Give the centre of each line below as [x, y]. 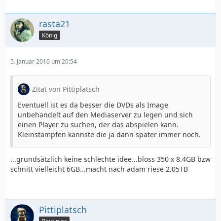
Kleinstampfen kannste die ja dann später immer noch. [109, 134]
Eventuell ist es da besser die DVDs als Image [93, 105]
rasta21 [55, 24]
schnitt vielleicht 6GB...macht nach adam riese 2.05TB [99, 169]
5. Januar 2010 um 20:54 [44, 61]
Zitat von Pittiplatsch [66, 89]
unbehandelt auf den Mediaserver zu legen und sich [105, 115]
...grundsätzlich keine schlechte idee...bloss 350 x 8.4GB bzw [110, 159]
